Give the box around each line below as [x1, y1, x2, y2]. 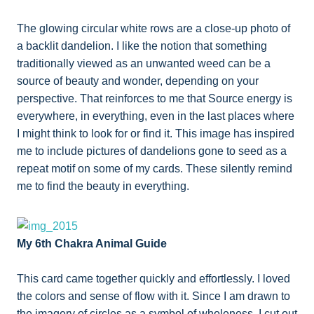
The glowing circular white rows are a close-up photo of [17, 22, 290, 35]
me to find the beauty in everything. [17, 180, 189, 193]
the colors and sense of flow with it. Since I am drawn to [17, 290, 290, 303]
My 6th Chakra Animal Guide [17, 238, 167, 250]
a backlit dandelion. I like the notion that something [17, 40, 267, 53]
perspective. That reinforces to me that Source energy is [17, 93, 292, 105]
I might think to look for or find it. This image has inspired [17, 128, 294, 140]
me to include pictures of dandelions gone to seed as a [17, 145, 287, 158]
